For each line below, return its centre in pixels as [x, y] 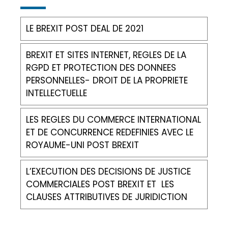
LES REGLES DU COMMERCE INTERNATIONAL [113, 119]
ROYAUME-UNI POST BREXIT [82, 145]
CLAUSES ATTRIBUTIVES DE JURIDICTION [107, 197]
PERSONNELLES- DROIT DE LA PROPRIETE [107, 80]
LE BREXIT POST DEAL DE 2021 [85, 28]
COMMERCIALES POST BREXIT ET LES [100, 184]
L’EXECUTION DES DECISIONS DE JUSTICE [108, 171]
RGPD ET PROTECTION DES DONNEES [101, 67]
